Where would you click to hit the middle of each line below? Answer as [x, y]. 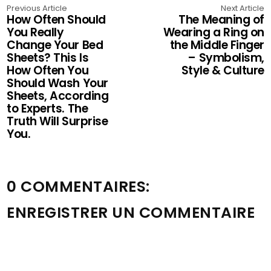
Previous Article [37, 8]
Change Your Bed [55, 45]
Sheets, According [58, 96]
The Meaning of [221, 20]
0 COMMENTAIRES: [78, 187]
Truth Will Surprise [57, 122]
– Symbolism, [226, 58]
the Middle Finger [217, 45]
